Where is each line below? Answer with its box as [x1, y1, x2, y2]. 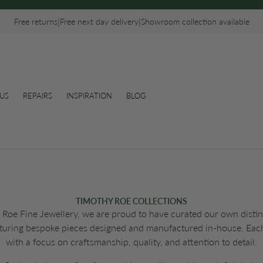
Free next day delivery [59, 16, 139, 26]
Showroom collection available [140, 16, 249, 26]
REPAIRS [23, 91, 52, 101]
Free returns [14, 16, 58, 26]
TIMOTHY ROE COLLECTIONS [76, 196, 187, 207]
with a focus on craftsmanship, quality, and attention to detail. [6, 236, 257, 248]
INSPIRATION [66, 91, 112, 101]
